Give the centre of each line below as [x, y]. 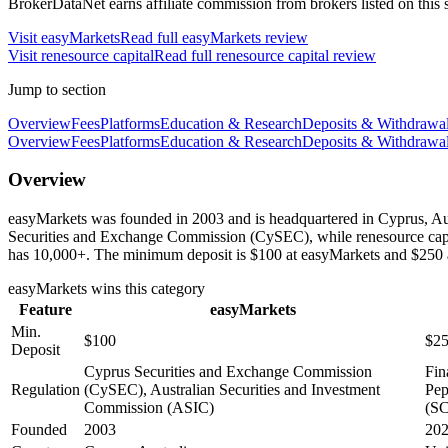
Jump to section [57, 89]
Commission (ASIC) [149, 408]
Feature [45, 310]
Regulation [45, 390]
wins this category [146, 289]
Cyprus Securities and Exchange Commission [228, 372]
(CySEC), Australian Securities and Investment [232, 390]
